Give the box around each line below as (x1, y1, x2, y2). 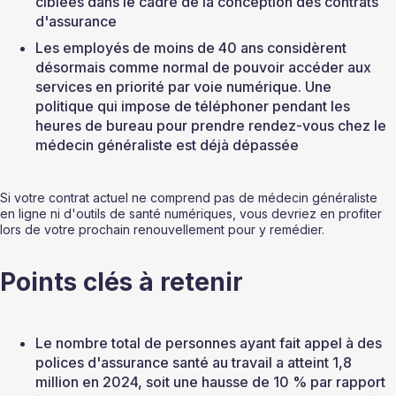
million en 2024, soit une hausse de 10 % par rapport (35, 373, 389, 392)
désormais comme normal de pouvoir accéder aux (35, 58, 375, 77)
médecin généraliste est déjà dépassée (35, 136, 299, 155)
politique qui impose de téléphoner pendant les (35, 97, 354, 116)
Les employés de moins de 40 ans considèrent (35, 39, 350, 57)
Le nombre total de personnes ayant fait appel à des (35, 334, 385, 353)
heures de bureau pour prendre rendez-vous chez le (35, 117, 390, 135)
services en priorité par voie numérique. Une (35, 78, 335, 96)
